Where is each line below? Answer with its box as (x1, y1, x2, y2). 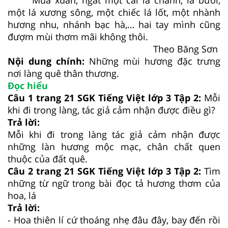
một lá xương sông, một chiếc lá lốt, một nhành (8, 6, 220, 19)
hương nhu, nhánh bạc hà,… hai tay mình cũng (8, 18, 220, 31)
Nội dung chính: (8, 55, 84, 68)
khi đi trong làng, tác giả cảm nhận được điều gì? (8, 104, 215, 117)
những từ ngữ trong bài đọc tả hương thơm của (8, 177, 220, 190)
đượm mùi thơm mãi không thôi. (8, 31, 148, 43)
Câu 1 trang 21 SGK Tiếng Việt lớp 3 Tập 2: (8, 92, 204, 104)
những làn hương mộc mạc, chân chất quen (8, 140, 220, 153)
